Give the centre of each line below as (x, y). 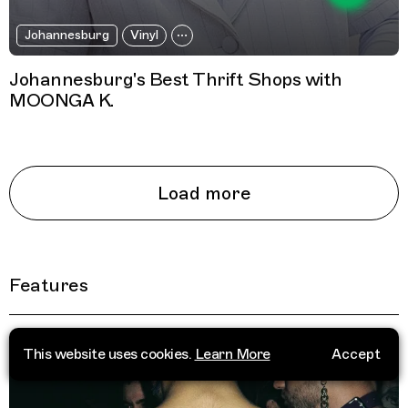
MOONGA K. (61, 101)
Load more (204, 193)
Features (48, 286)
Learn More (232, 354)
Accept (356, 354)
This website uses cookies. (109, 354)
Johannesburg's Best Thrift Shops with (176, 80)
